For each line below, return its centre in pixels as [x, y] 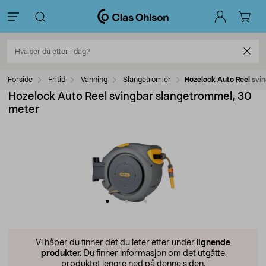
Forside [20, 80]
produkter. [61, 254]
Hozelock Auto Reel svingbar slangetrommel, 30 [130, 97]
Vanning [94, 80]
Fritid [57, 80]
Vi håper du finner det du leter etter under [116, 243]
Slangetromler [147, 80]
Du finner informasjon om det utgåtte [153, 254]
